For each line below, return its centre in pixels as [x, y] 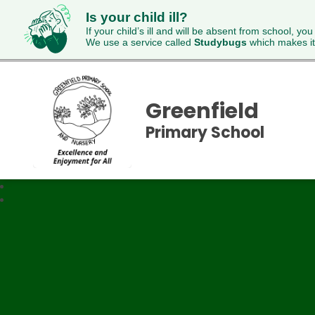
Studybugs [220, 42]
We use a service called [140, 42]
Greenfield [202, 111]
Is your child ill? [137, 17]
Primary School [205, 132]
